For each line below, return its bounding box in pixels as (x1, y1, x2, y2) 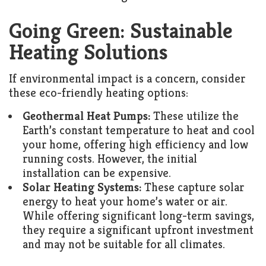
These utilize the (150, 109, 239, 123)
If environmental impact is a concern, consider (9, 71, 245, 86)
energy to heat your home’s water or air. (23, 194, 227, 209)
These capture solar (141, 180, 244, 195)
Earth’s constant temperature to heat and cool (23, 123, 255, 138)
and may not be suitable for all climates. (23, 237, 225, 252)
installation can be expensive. (23, 166, 171, 180)
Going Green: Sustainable (9, 17, 233, 44)
